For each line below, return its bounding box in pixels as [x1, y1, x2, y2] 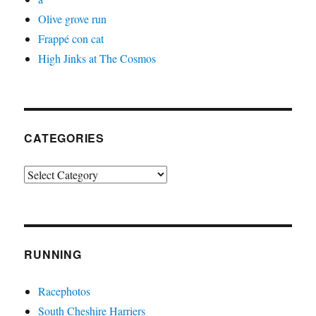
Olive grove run [38, 11, 107, 26]
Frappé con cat [38, 30, 104, 46]
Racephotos [38, 283, 91, 298]
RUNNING [24, 245, 82, 262]
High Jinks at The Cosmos [38, 50, 157, 66]
